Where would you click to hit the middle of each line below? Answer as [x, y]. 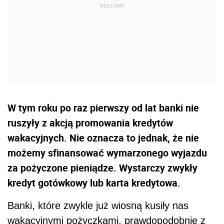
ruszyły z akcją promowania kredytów [90, 122]
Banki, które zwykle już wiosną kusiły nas [98, 205]
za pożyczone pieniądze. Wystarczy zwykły [102, 167]
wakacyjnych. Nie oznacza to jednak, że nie [103, 137]
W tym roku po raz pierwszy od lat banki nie [103, 107]
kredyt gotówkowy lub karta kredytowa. [94, 182]
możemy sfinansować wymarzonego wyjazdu [107, 152]
